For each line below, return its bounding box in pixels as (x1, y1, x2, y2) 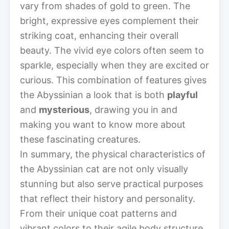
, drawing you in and (89, 104, 177, 115)
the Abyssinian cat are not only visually (20, 163, 188, 174)
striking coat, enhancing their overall (20, 30, 178, 41)
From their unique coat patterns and (20, 208, 177, 219)
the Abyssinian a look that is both (20, 89, 167, 100)
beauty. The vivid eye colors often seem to (20, 44, 204, 56)
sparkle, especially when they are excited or (20, 59, 209, 71)
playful (167, 89, 198, 100)
